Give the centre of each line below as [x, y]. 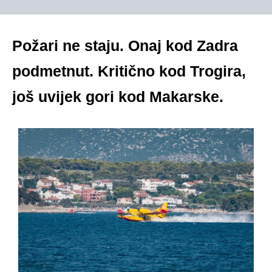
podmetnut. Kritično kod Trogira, [129, 71]
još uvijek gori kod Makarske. [118, 97]
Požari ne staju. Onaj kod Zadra [125, 46]
